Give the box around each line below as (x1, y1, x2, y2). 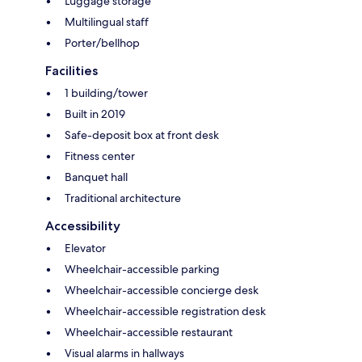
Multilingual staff (65, 14, 149, 29)
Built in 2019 (65, 106, 125, 121)
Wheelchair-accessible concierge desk (65, 282, 259, 297)
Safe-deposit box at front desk (65, 127, 219, 142)
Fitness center (65, 148, 135, 163)
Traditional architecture (65, 190, 181, 205)
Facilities (45, 62, 98, 78)
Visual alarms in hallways (65, 345, 184, 360)
